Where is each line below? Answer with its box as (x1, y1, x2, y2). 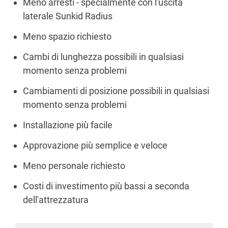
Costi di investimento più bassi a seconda (23, 181, 189, 191)
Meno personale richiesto (23, 160, 125, 171)
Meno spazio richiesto (23, 31, 111, 42)
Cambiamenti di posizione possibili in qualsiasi (23, 85, 209, 96)
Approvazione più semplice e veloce (23, 140, 167, 151)
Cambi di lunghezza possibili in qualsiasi (23, 51, 184, 62)
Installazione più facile (23, 120, 112, 130)
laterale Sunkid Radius (23, 11, 112, 21)
